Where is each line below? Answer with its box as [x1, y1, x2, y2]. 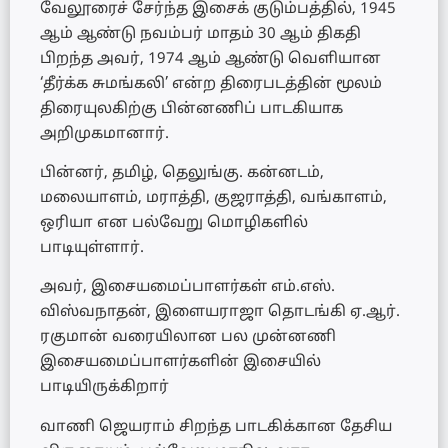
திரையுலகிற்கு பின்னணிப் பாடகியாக [40, 99, 343, 119]
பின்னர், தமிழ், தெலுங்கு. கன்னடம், [40, 163, 324, 183]
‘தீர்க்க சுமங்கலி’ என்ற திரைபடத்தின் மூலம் [40, 74, 382, 94]
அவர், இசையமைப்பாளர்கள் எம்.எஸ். [40, 278, 335, 298]
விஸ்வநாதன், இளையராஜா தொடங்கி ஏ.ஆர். [40, 303, 400, 323]
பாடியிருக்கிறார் [40, 378, 169, 398]
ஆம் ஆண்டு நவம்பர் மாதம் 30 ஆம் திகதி [40, 24, 361, 44]
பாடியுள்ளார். [40, 238, 144, 258]
